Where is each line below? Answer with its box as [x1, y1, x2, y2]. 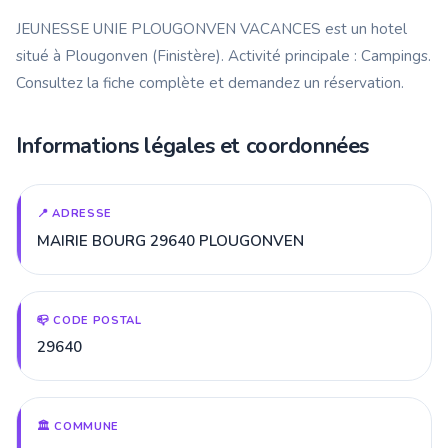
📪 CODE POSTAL [37, 312, 142, 328]
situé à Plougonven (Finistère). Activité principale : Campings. [16, 45, 431, 66]
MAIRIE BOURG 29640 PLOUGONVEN [37, 230, 304, 251]
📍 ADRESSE [37, 205, 113, 221]
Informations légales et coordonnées [16, 130, 369, 161]
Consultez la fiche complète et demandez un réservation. [16, 72, 404, 93]
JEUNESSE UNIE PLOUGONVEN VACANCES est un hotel [16, 18, 407, 39]
